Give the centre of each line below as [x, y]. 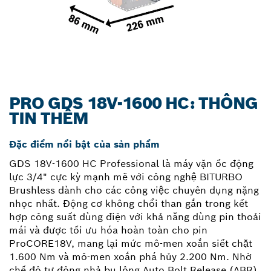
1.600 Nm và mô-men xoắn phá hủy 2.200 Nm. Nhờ [130, 256]
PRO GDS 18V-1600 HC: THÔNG [133, 103]
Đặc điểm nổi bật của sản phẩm [84, 144]
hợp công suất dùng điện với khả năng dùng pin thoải [135, 217]
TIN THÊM [49, 118]
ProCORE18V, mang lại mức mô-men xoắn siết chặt [131, 243]
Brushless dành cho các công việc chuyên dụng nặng [134, 190]
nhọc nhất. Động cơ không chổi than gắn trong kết [129, 203]
